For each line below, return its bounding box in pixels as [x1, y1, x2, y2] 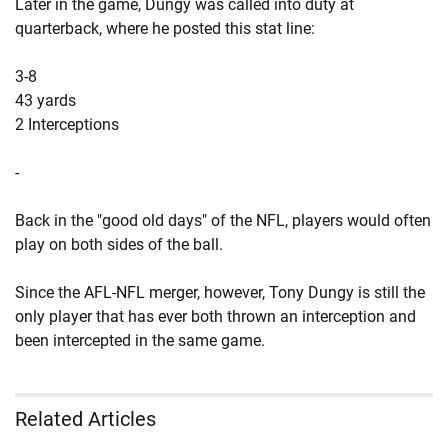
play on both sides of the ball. [15, 235, 223, 254]
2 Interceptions [15, 115, 119, 134]
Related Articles [15, 407, 156, 431]
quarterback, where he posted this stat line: [15, 19, 315, 38]
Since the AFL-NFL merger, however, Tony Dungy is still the [15, 283, 425, 302]
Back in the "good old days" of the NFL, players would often [15, 211, 431, 230]
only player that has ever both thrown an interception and [15, 307, 416, 326]
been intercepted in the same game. [15, 331, 265, 350]
